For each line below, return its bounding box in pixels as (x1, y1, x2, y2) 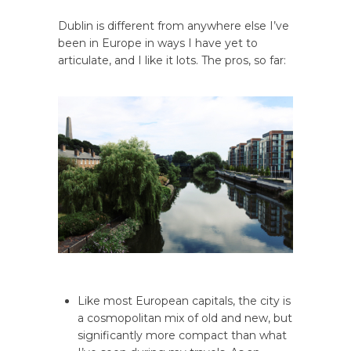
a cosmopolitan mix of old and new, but (78, 311, 292, 326)
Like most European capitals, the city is (78, 294, 291, 309)
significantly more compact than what (78, 328, 287, 343)
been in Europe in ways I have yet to (58, 36, 258, 51)
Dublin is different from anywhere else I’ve (58, 19, 289, 34)
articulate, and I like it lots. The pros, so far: (58, 53, 286, 68)
